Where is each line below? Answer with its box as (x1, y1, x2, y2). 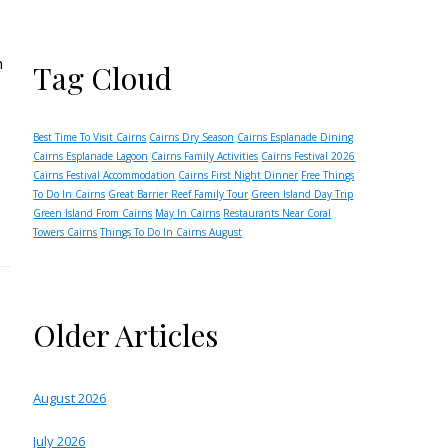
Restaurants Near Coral (223, 206, 332, 220)
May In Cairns (155, 206, 221, 220)
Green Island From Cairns (33, 206, 153, 220)
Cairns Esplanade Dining (237, 130, 354, 144)
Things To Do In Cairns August (100, 225, 243, 239)
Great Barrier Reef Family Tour (108, 187, 249, 201)
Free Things (301, 168, 355, 182)
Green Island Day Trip (251, 187, 354, 201)
